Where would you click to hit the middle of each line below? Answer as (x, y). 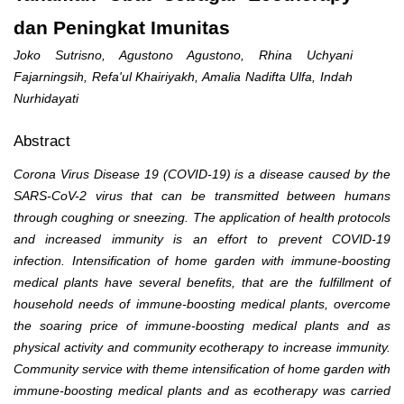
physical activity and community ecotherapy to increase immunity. (202, 347)
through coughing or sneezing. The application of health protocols (202, 217)
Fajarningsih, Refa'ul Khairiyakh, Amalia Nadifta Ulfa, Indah (184, 77)
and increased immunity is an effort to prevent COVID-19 (202, 239)
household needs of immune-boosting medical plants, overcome (202, 303)
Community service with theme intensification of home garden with (202, 368)
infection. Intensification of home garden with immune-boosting (202, 260)
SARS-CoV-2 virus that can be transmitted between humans (202, 195)
